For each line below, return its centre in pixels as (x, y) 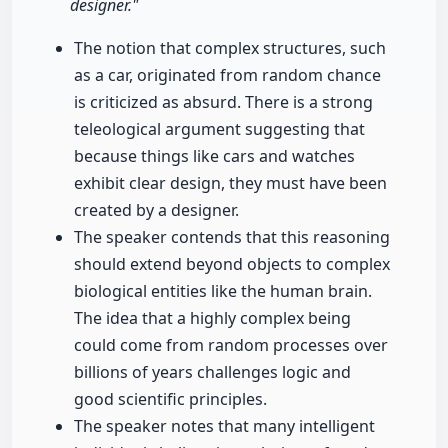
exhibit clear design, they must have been (230, 183)
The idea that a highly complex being (212, 318)
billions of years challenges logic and (212, 372)
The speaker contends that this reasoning (232, 237)
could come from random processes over (231, 345)
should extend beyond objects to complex (232, 264)
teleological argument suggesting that (219, 129)
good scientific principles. (170, 399)
